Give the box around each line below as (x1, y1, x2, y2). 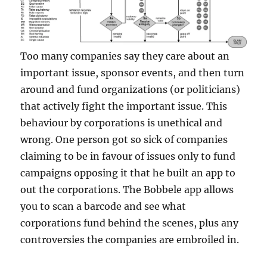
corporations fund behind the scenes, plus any (20, 217, 239, 229)
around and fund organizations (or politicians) (20, 83, 241, 96)
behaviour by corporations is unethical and (20, 117, 223, 129)
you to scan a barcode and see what (20, 200, 187, 213)
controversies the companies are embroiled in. (20, 234, 240, 246)
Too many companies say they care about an (20, 50, 230, 63)
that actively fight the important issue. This (20, 100, 228, 113)
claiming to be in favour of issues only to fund (20, 150, 236, 163)
